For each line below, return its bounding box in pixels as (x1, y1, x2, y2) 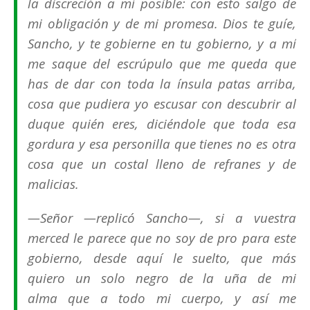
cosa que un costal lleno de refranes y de (28, 155, 296, 173)
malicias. (28, 175, 79, 193)
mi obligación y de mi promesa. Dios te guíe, (28, 15, 296, 33)
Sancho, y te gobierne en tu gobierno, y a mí (28, 35, 296, 53)
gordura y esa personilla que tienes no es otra (28, 135, 296, 153)
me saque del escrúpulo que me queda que (28, 55, 296, 73)
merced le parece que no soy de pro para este (28, 229, 296, 247)
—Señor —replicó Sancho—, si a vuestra (28, 209, 296, 227)
